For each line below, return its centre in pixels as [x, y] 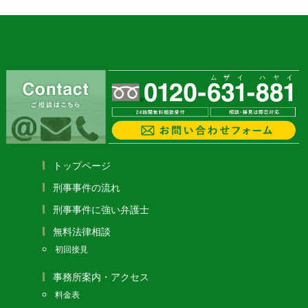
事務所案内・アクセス [101, 277]
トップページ [81, 165]
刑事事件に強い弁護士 [101, 209]
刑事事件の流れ [86, 187]
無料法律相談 [81, 231]
